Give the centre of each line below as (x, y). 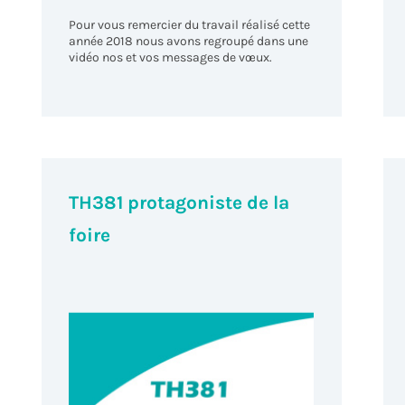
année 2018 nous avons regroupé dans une (189, 41)
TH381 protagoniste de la (179, 203)
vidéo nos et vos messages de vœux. (171, 57)
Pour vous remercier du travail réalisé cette (190, 24)
